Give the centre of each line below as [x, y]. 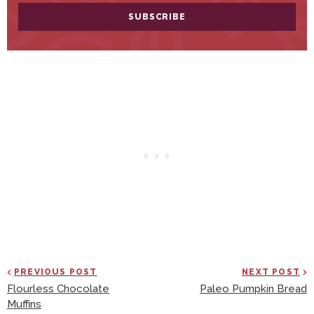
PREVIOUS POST [56, 272]
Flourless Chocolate [58, 289]
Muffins [24, 305]
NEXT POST [271, 272]
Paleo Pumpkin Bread [253, 289]
